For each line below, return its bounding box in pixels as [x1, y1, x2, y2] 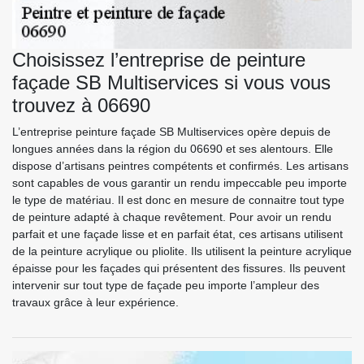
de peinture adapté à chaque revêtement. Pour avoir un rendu [12, 210, 331, 224]
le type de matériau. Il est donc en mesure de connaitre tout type [12, 193, 344, 207]
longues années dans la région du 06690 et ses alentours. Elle [12, 142, 333, 156]
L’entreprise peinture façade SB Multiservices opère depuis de [12, 125, 331, 139]
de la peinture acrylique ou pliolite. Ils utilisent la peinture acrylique [12, 245, 352, 258]
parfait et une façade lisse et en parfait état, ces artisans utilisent [12, 227, 343, 241]
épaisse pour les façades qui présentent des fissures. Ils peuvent [12, 262, 345, 275]
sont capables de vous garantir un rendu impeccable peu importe [12, 176, 347, 190]
